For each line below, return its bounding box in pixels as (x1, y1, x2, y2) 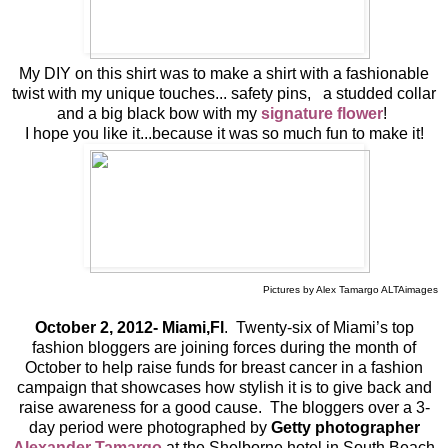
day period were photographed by (28, 418, 271, 436)
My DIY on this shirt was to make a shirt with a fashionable (19, 64, 429, 82)
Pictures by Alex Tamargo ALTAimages (263, 283, 438, 295)
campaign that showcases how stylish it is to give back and (16, 378, 432, 396)
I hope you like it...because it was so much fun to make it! (24, 124, 424, 142)
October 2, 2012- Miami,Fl (34, 318, 224, 336)
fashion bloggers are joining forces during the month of (32, 338, 416, 356)
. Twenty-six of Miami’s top (223, 318, 414, 336)
